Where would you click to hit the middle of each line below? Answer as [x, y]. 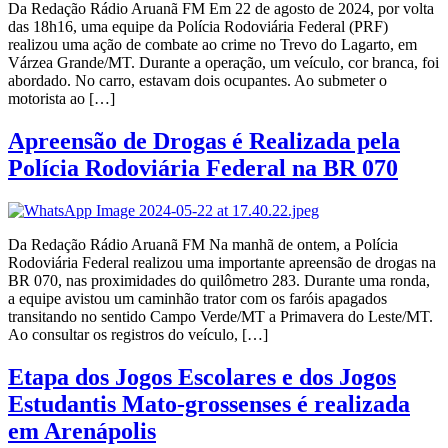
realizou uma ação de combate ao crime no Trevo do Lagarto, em [212, 44]
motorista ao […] [61, 98]
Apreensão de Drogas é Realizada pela [204, 140]
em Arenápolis [82, 430]
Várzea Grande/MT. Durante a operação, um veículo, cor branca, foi [223, 62]
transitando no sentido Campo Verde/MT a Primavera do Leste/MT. [220, 316]
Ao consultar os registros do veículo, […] [138, 334]
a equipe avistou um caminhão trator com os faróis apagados [197, 298]
